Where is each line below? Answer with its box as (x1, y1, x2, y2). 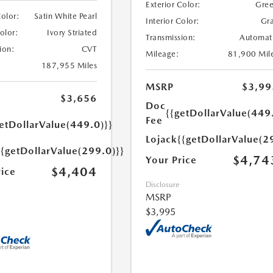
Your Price (146, 154, 197, 166)
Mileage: (146, 49, 180, 58)
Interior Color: (146, 16, 200, 26)
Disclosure (146, 180, 180, 189)
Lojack (146, 133, 178, 145)
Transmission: (146, 33, 196, 42)
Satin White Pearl (34, 12, 97, 21)
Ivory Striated (47, 28, 97, 37)
